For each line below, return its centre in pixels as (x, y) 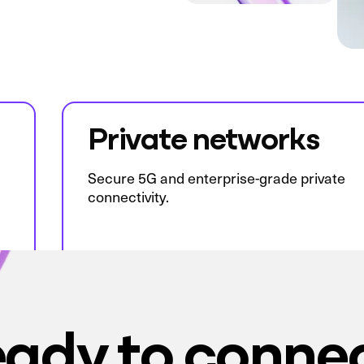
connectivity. (128, 197)
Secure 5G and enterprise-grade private (216, 178)
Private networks (203, 136)
